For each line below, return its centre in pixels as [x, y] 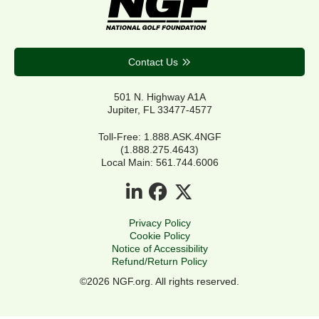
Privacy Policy [159, 223]
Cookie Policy [159, 235]
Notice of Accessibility [159, 248]
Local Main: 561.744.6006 [159, 162]
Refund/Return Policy [159, 261]
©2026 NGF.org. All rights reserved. [159, 281]
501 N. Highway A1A [159, 96]
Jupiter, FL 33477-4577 [159, 109]
